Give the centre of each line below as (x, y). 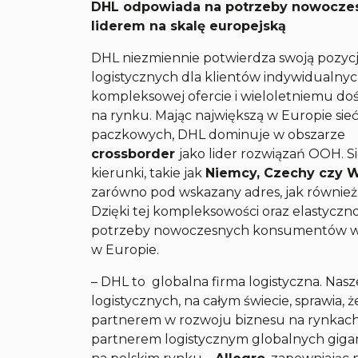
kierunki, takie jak (149, 173)
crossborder (135, 154)
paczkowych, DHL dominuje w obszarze (219, 135)
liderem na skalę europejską (189, 26)
